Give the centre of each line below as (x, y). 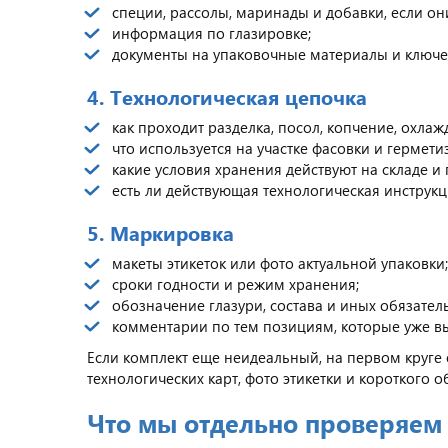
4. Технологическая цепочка (227, 96)
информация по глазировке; (211, 33)
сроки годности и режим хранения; (235, 284)
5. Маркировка (160, 232)
